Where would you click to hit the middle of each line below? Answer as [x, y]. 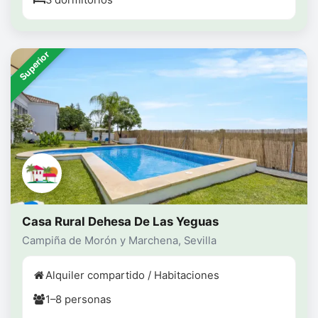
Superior [34, 66]
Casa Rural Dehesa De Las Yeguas [120, 222]
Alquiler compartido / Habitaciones [132, 276]
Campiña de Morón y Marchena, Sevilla [119, 241]
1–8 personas [78, 300]
